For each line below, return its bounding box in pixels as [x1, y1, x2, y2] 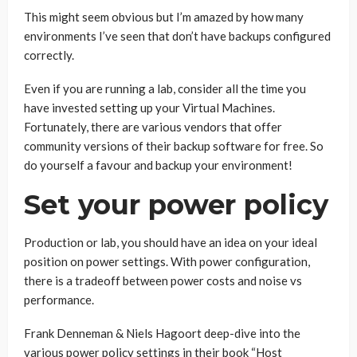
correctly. [24, 48, 74, 62]
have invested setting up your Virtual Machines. [24, 100, 275, 115]
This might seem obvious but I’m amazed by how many [24, 10, 304, 24]
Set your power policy [24, 188, 328, 222]
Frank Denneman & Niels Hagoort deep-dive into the [24, 326, 300, 340]
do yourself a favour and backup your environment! [24, 158, 292, 172]
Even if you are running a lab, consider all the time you [24, 81, 306, 96]
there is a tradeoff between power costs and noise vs [24, 273, 302, 288]
